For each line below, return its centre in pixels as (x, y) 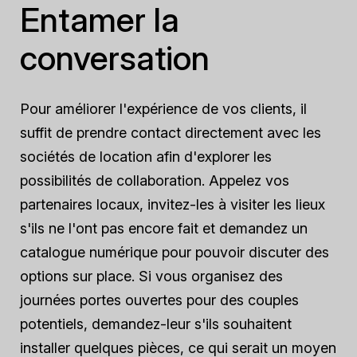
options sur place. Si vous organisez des (151, 276)
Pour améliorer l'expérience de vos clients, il (163, 109)
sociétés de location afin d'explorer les (146, 157)
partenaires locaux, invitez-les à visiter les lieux (173, 204)
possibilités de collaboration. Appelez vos (155, 180)
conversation (115, 58)
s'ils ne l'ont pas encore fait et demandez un (164, 228)
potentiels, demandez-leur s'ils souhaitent (156, 324)
